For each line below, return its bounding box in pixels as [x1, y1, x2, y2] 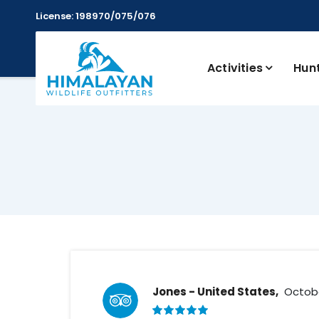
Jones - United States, [152, 284, 278, 299]
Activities [207, 60, 263, 76]
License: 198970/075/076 [36, 9, 156, 23]
